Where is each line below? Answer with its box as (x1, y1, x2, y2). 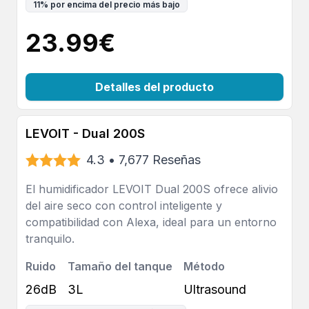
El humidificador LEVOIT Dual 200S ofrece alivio (26, 182, 278, 196)
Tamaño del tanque (68, 259, 172, 273)
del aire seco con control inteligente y (26, 199, 222, 212)
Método (183, 259, 225, 273)
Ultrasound (183, 282, 246, 297)
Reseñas (152, 152, 201, 167)
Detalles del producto (95, 80, 214, 94)
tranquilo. (26, 232, 74, 246)
